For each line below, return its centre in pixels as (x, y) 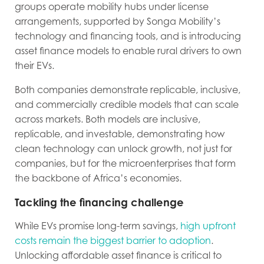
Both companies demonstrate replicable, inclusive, (128, 90)
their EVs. (34, 66)
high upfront (207, 226)
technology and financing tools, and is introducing (128, 36)
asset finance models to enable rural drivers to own (128, 51)
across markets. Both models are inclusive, (108, 119)
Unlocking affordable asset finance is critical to (118, 255)
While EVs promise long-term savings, (96, 226)
